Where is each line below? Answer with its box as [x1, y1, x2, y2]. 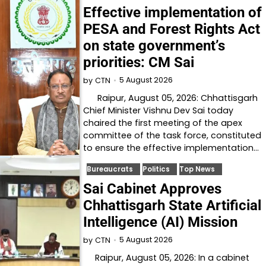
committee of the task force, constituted [83, 129, 262, 142]
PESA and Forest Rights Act [83, 21, 261, 38]
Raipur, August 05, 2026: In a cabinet [83, 252, 250, 264]
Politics [142, 164, 170, 175]
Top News [179, 164, 216, 175]
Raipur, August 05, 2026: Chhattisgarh [83, 92, 258, 104]
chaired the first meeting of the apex [83, 117, 243, 129]
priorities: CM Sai [83, 54, 195, 71]
